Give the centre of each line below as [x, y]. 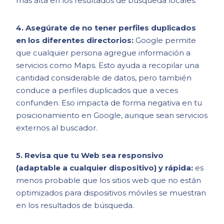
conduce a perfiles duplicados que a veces [97, 90]
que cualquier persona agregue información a [103, 53]
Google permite [166, 40]
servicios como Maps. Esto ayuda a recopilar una [108, 65]
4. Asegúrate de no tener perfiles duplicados [106, 28]
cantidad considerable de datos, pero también [104, 78]
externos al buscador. [57, 128]
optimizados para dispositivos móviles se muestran [111, 193]
